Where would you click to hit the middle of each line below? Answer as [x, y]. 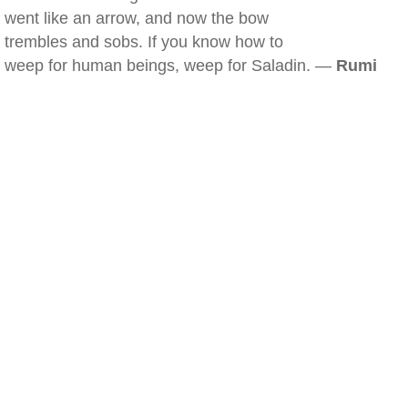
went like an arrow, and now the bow [137, 18]
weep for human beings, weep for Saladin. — [170, 66]
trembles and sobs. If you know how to [144, 42]
